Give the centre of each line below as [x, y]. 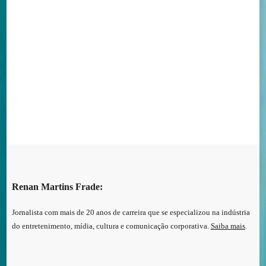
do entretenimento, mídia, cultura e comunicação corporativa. [111, 226]
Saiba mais [228, 226]
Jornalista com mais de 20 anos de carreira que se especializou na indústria [131, 212]
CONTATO [75, 74]
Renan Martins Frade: [57, 186]
